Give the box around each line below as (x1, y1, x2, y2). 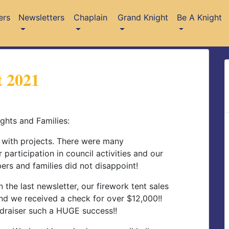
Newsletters (18, 12, 65, 22)
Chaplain (73, 12, 107, 22)
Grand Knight (118, 12, 169, 22)
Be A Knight (176, 12, 222, 22)
